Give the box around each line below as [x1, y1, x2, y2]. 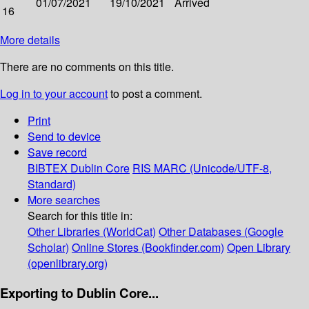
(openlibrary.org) [28, 255, 108, 271]
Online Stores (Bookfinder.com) [72, 239, 224, 255]
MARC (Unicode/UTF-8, [154, 159, 272, 176]
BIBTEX [28, 159, 68, 176]
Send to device [28, 128, 101, 144]
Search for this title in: [28, 207, 132, 223]
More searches [28, 191, 100, 208]
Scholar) [28, 239, 69, 255]
